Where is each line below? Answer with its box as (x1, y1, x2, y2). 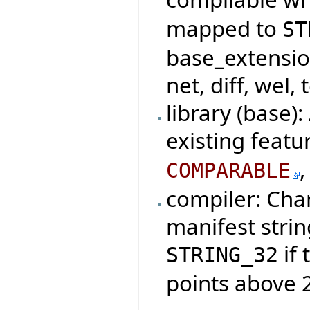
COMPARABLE (166, 158, 291, 183)
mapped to (166, 13, 283, 43)
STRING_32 (166, 242, 279, 267)
